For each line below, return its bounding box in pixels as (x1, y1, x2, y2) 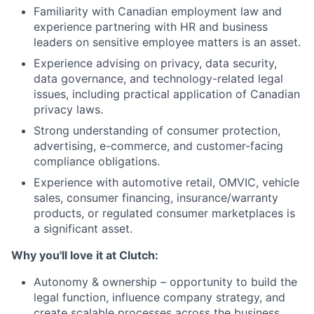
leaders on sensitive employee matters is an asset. (34, 35, 301, 50)
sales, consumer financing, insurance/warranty (34, 191, 278, 205)
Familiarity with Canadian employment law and (34, 4, 282, 19)
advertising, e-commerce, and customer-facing (34, 139, 283, 153)
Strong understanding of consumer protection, (34, 123, 280, 138)
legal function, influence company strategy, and (34, 290, 285, 305)
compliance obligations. (34, 154, 160, 169)
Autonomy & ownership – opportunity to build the (34, 275, 297, 289)
